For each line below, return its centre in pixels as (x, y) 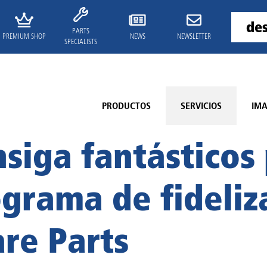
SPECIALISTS (81, 41)
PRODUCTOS (126, 105)
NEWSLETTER (194, 36)
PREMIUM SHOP (24, 36)
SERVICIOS (201, 105)
